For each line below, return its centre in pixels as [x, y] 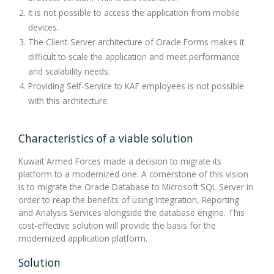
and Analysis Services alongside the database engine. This [131, 212]
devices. [43, 27]
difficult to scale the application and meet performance [134, 56]
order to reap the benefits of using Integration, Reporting [129, 199]
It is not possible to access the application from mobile [134, 12]
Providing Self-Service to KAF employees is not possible [136, 86]
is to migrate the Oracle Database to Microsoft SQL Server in [136, 187]
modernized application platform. [83, 238]
